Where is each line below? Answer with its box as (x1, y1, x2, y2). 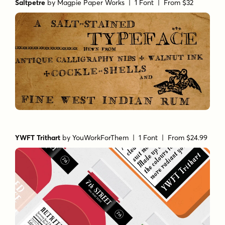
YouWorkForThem (72, 133, 129, 142)
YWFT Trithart (15, 133, 61, 142)
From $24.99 (168, 133, 208, 142)
